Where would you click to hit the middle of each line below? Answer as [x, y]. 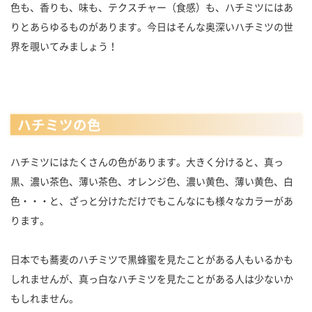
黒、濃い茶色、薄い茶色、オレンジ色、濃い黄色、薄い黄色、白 [152, 181]
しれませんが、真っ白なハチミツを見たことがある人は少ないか [152, 279]
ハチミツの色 [59, 125]
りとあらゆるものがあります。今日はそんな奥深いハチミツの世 [152, 26]
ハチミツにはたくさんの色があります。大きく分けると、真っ [147, 162]
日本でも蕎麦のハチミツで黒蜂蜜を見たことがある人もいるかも [152, 259]
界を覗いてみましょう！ [64, 46]
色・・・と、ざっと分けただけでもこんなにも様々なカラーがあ [152, 201]
